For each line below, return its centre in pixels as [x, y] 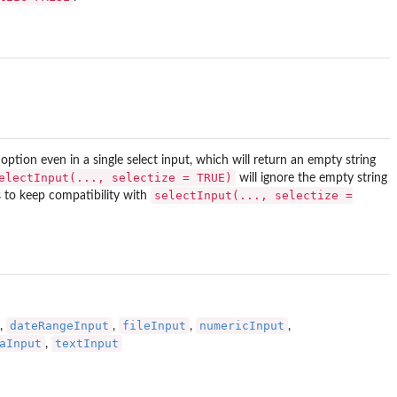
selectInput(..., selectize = [253, 196]
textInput [87, 343]
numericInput [242, 325]
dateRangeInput [59, 325]
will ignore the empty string [311, 179]
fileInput [154, 325]
